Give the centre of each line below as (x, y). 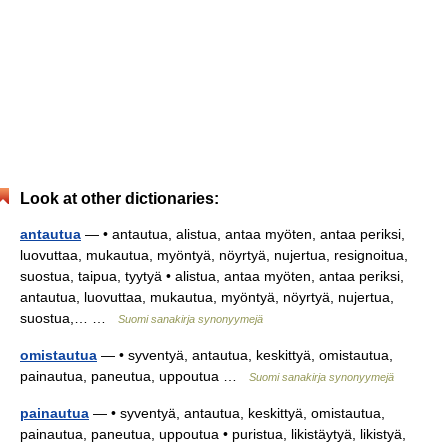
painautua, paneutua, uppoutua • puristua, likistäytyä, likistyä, (213, 434)
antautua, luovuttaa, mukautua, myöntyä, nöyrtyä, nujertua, (207, 297)
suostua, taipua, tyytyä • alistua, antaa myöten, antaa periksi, (212, 276)
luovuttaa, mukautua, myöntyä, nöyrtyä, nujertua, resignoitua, (214, 255)
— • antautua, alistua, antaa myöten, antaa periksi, (243, 234)
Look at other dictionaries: (119, 198)
